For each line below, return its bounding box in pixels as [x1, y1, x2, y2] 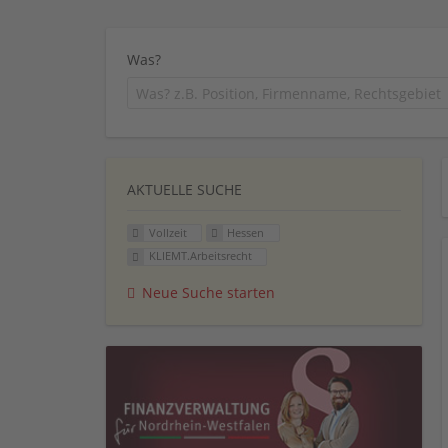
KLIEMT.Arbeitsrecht [148, 248, 252, 264]
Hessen [227, 224, 265, 240]
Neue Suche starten [142, 283, 275, 303]
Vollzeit [148, 224, 187, 240]
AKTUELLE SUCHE [127, 179, 242, 199]
